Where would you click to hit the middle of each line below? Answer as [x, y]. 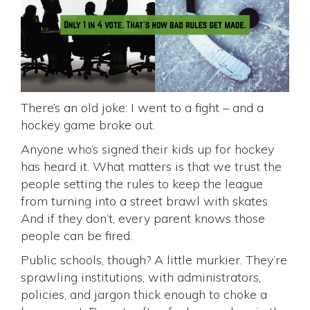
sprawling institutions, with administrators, [141, 277]
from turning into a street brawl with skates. [145, 201]
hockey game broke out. [88, 125]
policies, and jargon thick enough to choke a [144, 294]
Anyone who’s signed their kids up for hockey [147, 149]
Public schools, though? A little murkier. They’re [154, 260]
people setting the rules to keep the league [142, 184]
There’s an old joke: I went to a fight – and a [142, 108]
